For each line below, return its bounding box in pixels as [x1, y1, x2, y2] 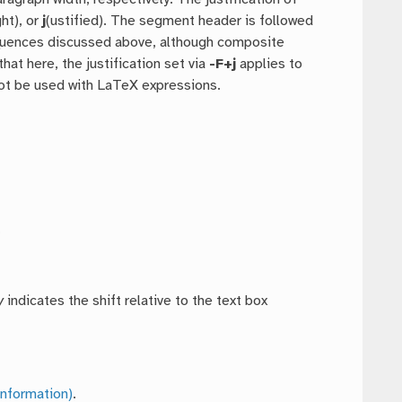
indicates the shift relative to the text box [4, 293, 268, 310]
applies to [236, 57, 303, 73]
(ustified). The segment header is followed [46, 13, 314, 30]
